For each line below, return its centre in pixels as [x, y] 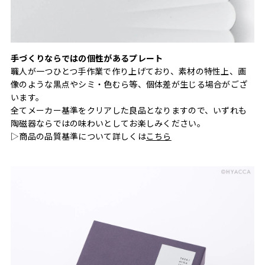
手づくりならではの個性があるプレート [87, 58]
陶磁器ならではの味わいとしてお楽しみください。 [108, 123]
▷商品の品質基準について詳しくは [78, 136]
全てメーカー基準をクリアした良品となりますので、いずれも [129, 110]
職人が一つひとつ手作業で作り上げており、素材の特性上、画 [129, 71]
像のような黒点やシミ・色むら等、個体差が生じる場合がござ [129, 84]
